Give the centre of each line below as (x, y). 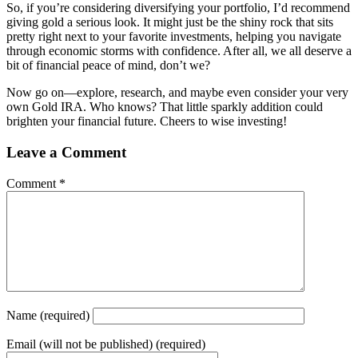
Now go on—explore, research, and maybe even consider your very (177, 93)
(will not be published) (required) (122, 344)
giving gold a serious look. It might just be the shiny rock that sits (170, 22)
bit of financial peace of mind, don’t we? (108, 66)
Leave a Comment (66, 152)
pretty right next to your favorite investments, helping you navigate (174, 37)
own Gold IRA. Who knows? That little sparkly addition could (165, 107)
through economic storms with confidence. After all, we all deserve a (179, 51)
